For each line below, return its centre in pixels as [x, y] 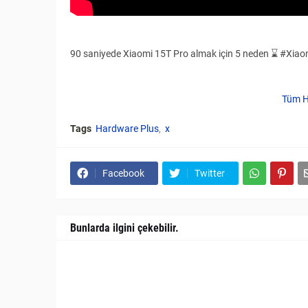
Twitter [210, 174]
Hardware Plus [127, 129]
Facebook [123, 174]
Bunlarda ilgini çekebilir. [124, 228]
